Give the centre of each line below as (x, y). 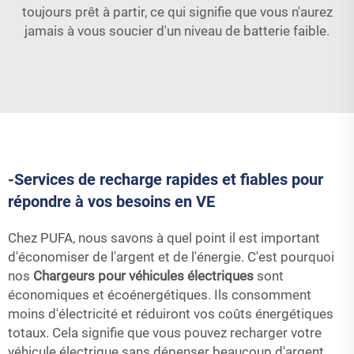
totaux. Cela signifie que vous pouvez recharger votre (165, 333)
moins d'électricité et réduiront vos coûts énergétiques (171, 314)
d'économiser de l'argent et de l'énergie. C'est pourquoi (171, 257)
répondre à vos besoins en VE (111, 201)
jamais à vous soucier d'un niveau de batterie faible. (177, 31)
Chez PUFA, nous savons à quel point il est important (164, 238)
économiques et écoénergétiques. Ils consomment (160, 295)
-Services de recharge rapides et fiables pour (166, 179)
